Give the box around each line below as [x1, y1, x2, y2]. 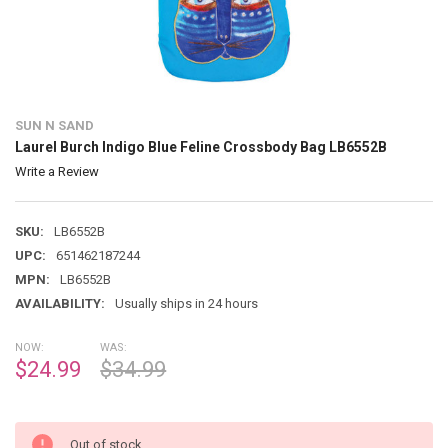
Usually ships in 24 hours [114, 295, 258, 311]
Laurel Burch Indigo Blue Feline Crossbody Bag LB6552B [14, 139, 387, 156]
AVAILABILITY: [14, 295, 105, 311]
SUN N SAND [14, 118, 94, 134]
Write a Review [14, 164, 99, 180]
